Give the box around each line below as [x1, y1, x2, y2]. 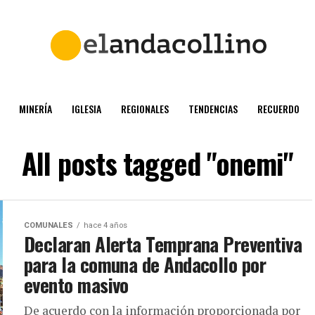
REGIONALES [121, 101, 169, 116]
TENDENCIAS [188, 101, 238, 116]
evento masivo [24, 271, 129, 299]
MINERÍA [19, 101, 52, 116]
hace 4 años [84, 221, 127, 230]
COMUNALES [24, 221, 73, 230]
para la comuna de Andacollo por [24, 250, 266, 278]
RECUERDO [257, 101, 300, 116]
